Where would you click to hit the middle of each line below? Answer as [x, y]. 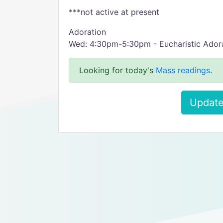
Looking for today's [117, 70]
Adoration [87, 32]
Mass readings [183, 70]
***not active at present [114, 12]
